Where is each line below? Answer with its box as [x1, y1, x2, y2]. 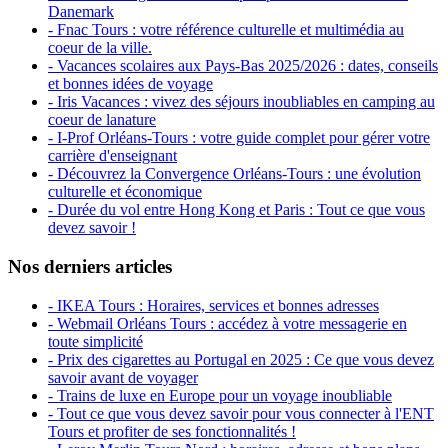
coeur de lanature [48, 111, 156, 129]
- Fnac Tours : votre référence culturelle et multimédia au [48, 21, 404, 39]
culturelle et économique [48, 183, 202, 201]
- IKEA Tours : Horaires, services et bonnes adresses [48, 296, 379, 314]
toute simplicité [48, 332, 143, 350]
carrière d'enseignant [48, 147, 177, 165]
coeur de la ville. [48, 39, 152, 57]
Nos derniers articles [8, 256, 172, 278]
